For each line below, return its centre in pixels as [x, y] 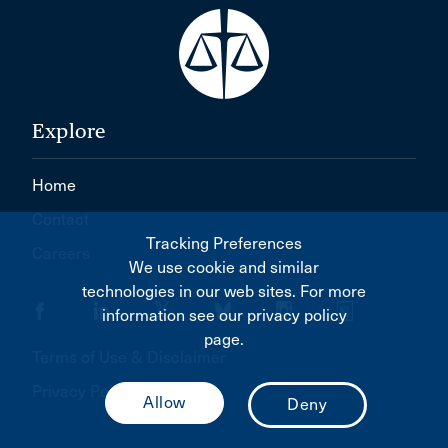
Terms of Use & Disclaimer [129, 357]
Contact [60, 219]
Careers [61, 253]
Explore [69, 131]
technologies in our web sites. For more [224, 291]
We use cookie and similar [224, 267]
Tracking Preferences [224, 243]
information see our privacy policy [224, 315]
